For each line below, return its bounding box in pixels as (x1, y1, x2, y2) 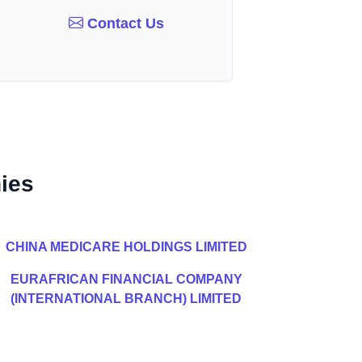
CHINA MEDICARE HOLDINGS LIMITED (5, 240, 247, 254)
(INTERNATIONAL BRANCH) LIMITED (11, 292, 242, 305)
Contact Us (83, 15, 165, 32)
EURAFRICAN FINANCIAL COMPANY (10, 272, 242, 286)
